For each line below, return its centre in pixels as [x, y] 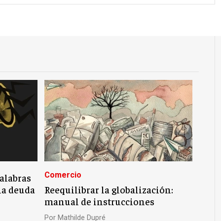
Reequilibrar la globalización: [109, 190]
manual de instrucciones [99, 202]
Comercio [63, 175]
